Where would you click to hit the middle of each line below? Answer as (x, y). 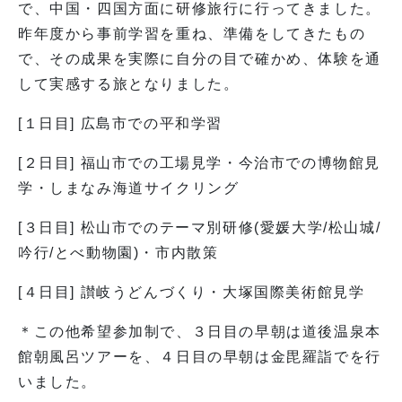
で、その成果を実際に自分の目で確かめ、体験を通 (200, 59)
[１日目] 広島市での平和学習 (120, 123)
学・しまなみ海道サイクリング (129, 188)
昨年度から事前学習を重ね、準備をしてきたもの (192, 34)
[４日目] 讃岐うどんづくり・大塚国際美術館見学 (192, 292)
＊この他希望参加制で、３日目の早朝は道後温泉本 (200, 332)
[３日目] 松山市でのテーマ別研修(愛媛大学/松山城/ (200, 227)
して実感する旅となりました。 (129, 84)
